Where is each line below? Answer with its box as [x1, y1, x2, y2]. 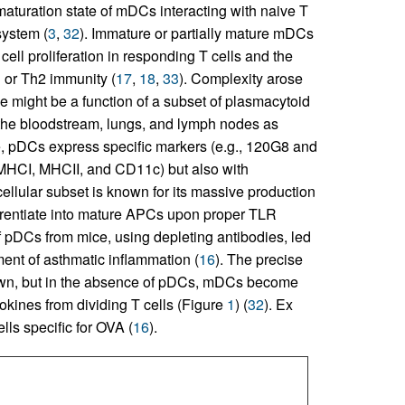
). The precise [214, 249, 303, 270]
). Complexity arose [178, 68, 303, 89]
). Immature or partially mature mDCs [79, 23, 314, 44]
